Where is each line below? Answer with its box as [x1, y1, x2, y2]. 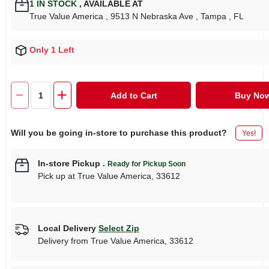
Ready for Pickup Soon [107, 160, 186, 169]
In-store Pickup [37, 159, 100, 169]
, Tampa [195, 11, 226, 21]
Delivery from [37, 235, 91, 246]
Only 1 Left [29, 45, 74, 55]
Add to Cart [110, 90, 157, 100]
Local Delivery [37, 223, 96, 233]
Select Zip [98, 223, 139, 233]
